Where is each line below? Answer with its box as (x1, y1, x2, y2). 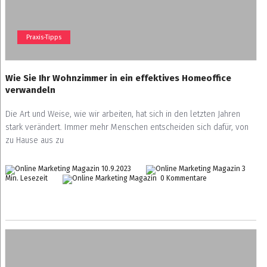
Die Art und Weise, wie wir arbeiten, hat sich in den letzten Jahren (5, 109, 240, 119)
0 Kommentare (158, 174, 207, 182)
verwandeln (5, 85, 55, 95)
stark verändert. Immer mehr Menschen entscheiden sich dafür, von (5, 122, 249, 132)
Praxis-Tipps (26, 33, 61, 41)
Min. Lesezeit (5, 174, 48, 182)
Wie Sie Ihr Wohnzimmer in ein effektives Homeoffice (5, 73, 231, 83)
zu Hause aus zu (5, 135, 64, 145)
